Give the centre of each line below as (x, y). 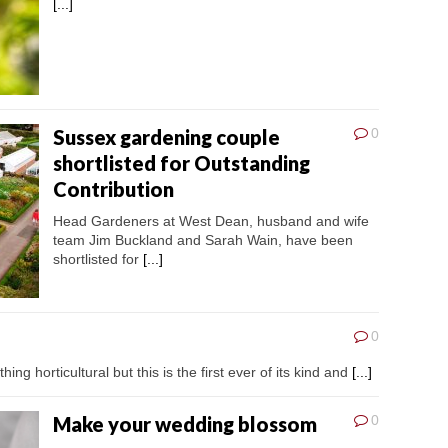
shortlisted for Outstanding (181, 163)
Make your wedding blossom (185, 424)
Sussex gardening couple (166, 137)
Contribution (113, 189)
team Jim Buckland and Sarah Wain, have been (203, 240)
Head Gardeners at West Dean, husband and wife (211, 221)
